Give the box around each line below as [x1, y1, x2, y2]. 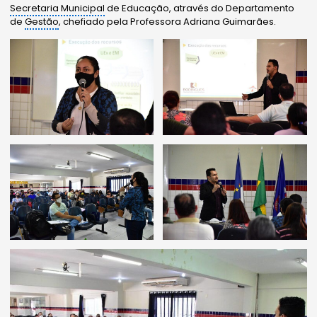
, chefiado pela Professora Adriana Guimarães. [59, 15, 277, 29]
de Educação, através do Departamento [105, 1, 295, 16]
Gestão [25, 15, 59, 29]
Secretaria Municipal [10, 1, 105, 16]
